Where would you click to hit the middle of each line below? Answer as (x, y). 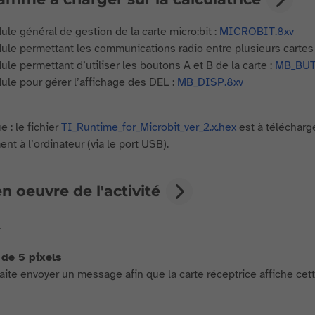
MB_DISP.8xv (210, 82)
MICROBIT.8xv (256, 32)
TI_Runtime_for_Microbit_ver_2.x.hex (148, 127)
